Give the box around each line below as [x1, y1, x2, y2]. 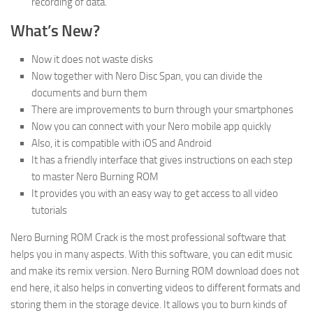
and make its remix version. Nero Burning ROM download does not [10, 265, 299, 278]
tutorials [31, 204, 67, 217]
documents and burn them [31, 87, 147, 100]
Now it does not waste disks [31, 53, 153, 66]
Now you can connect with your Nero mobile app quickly [31, 120, 271, 133]
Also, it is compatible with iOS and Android [31, 137, 212, 150]
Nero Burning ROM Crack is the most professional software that [10, 231, 286, 245]
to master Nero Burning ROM [31, 170, 159, 184]
